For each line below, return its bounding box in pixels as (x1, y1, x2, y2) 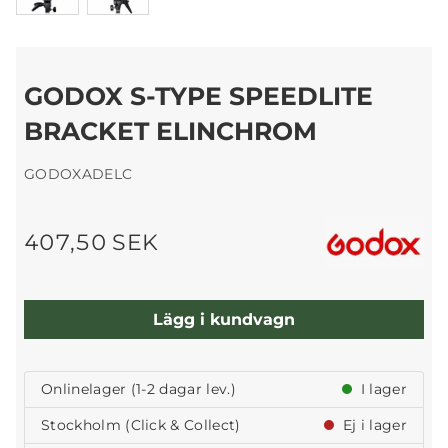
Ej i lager (338, 416, 407, 435)
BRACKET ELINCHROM (24, 116, 317, 147)
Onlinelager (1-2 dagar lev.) (41, 380, 236, 399)
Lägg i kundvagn (153, 309, 295, 329)
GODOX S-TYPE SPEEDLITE (24, 81, 373, 112)
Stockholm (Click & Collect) (41, 416, 241, 435)
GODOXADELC (24, 165, 133, 184)
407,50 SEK (24, 229, 159, 256)
